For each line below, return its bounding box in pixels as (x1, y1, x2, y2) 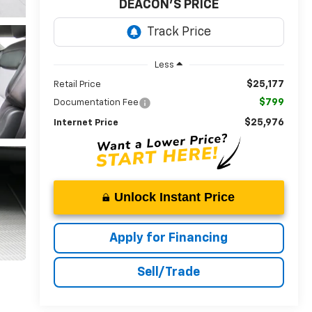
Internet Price (53, 118, 118, 127)
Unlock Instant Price (114, 189, 235, 204)
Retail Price (53, 79, 101, 89)
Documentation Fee (53, 97, 139, 107)
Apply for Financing (109, 231, 228, 244)
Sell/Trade (137, 265, 201, 279)
